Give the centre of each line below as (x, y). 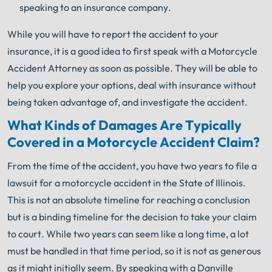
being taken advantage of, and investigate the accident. (127, 102)
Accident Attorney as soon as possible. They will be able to (132, 68)
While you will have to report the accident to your (113, 34)
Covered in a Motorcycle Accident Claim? (134, 142)
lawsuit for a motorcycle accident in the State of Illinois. (127, 182)
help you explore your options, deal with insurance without (132, 85)
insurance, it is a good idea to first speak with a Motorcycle (132, 51)
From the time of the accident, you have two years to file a (132, 165)
